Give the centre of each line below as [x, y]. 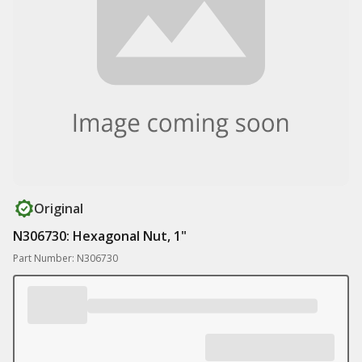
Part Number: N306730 [65, 258]
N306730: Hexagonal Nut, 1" [100, 236]
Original [59, 208]
